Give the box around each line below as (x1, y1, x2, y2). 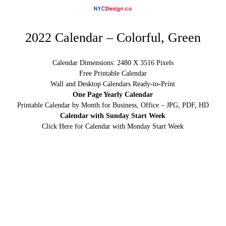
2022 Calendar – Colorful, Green (25, 30, 201, 45)
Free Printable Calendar (79, 70, 147, 78)
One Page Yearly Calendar (73, 91, 153, 99)
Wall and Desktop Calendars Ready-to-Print (50, 80, 176, 88)
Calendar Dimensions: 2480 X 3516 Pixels (52, 59, 174, 67)
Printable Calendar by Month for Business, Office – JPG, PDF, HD (17, 101, 209, 109)
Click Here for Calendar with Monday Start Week (42, 123, 184, 131)
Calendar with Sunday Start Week (60, 112, 166, 120)
